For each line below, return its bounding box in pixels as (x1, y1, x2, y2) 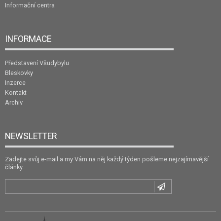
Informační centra (5, 1, 55, 9)
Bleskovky (5, 69, 33, 77)
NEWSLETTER (5, 131, 57, 142)
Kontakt (5, 89, 27, 97)
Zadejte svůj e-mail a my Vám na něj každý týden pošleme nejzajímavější (5, 155, 209, 163)
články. (5, 163, 24, 171)
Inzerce (5, 79, 26, 87)
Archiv (5, 99, 23, 107)
